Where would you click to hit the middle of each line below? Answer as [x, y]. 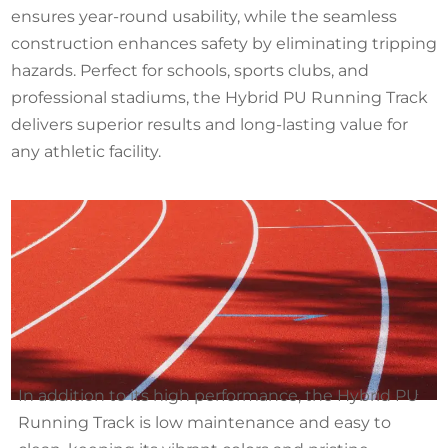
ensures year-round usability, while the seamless [204, 16]
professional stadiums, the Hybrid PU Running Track [219, 97]
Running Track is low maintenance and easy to [204, 422]
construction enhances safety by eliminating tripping [224, 43]
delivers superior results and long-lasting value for [209, 124]
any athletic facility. [86, 151]
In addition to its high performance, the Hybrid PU [218, 395]
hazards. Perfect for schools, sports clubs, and [190, 70]
